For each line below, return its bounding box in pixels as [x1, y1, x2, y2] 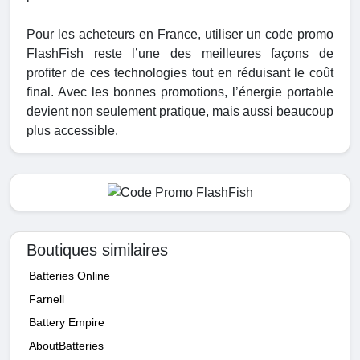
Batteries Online [29, 269, 110, 283]
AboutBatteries [29, 339, 104, 353]
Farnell [29, 292, 64, 306]
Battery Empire [29, 316, 104, 329]
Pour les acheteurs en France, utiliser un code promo [27, 27, 333, 42]
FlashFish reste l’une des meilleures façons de [27, 47, 333, 61]
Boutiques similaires [27, 241, 168, 260]
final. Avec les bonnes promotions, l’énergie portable [27, 85, 333, 100]
